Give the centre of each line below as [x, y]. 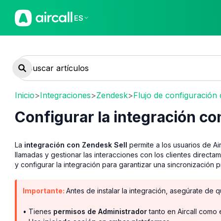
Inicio [25, 95]
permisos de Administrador [100, 211]
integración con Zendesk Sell [76, 145]
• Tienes [38, 211]
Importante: [44, 190]
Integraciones [65, 95]
